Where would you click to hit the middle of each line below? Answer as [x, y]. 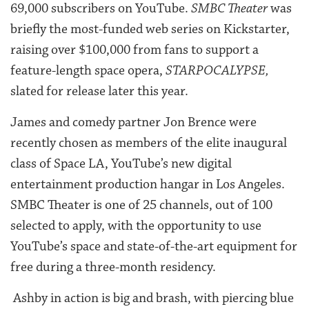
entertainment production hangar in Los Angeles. [148, 185]
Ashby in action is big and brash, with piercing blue [152, 298]
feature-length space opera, [88, 71]
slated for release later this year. [99, 91]
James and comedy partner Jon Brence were [133, 122]
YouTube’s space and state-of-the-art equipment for [154, 247]
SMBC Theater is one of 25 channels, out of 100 [141, 205]
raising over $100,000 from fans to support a [134, 50]
